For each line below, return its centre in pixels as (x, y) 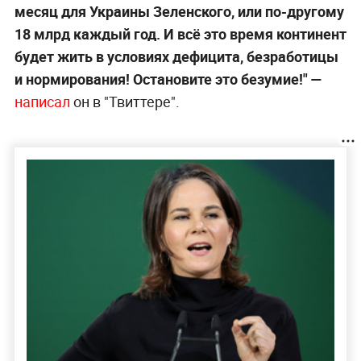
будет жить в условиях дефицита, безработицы (176, 56)
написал (42, 101)
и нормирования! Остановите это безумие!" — (168, 79)
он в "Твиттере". (124, 101)
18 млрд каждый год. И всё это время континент (180, 33)
